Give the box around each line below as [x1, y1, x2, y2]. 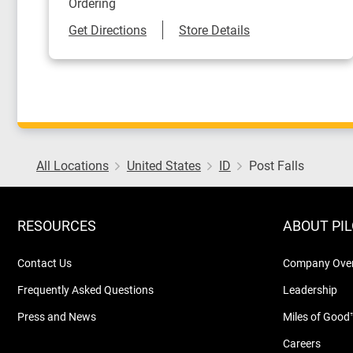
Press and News [17, 309, 96, 324]
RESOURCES [17, 216, 96, 235]
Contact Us [17, 255, 72, 270]
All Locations [36, 157, 109, 173]
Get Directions [69, 21, 147, 38]
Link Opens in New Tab [146, 20, 273, 37]
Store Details [179, 21, 250, 38]
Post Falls [248, 157, 304, 173]
